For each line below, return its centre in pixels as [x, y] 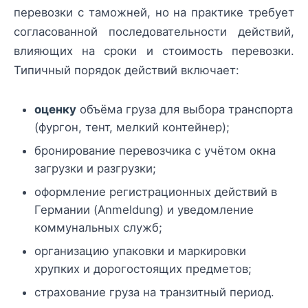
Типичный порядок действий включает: [126, 70]
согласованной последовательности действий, [154, 32]
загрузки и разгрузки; [95, 169]
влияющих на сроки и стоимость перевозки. [154, 51]
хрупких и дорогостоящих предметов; [143, 269]
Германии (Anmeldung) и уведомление [144, 210]
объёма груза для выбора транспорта [185, 110]
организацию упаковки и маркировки [140, 251]
